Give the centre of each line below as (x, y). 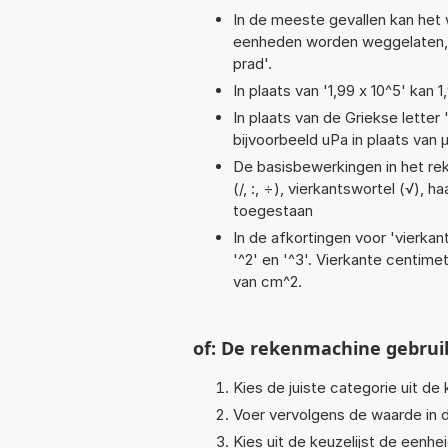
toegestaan (273, 210)
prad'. (252, 63)
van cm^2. (267, 281)
